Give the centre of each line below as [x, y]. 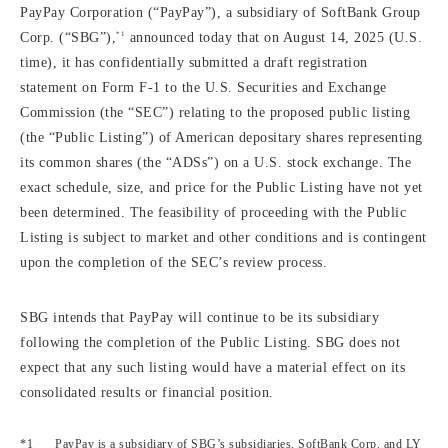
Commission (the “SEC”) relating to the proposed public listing [215, 112]
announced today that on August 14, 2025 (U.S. [273, 37]
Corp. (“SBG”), [68, 37]
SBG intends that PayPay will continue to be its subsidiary [199, 317]
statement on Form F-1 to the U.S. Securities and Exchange [203, 87]
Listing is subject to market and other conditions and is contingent [223, 237]
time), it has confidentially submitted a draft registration [194, 62]
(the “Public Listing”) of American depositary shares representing [221, 137]
